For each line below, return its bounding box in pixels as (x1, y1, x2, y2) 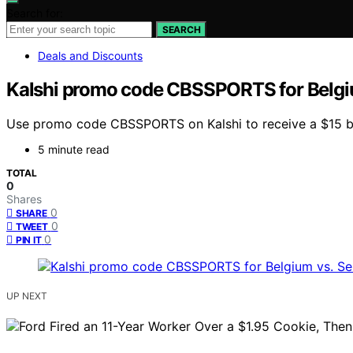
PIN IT (16, 234, 42, 247)
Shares (6, 192, 42, 206)
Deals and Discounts (38, 48, 143, 62)
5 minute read (38, 143, 110, 157)
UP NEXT (6, 290, 47, 303)
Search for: (6, 6, 63, 20)
